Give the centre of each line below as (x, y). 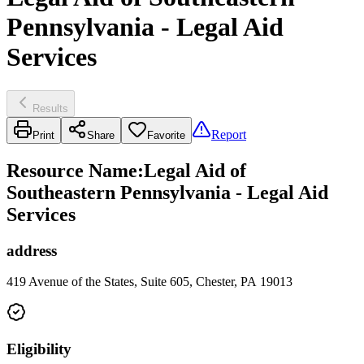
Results (50, 108)
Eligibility (39, 349)
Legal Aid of (195, 170)
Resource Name (72, 170)
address (32, 250)
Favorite (166, 135)
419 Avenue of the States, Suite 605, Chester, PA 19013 (149, 282)
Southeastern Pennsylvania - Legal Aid (167, 192)
